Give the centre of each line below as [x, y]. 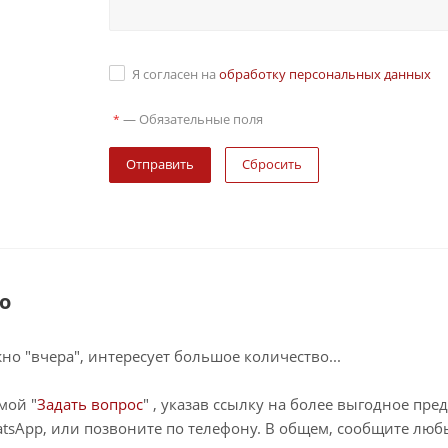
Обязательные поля [200, 119]
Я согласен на [175, 74]
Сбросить [271, 164]
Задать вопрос [90, 404]
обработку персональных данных [324, 74]
